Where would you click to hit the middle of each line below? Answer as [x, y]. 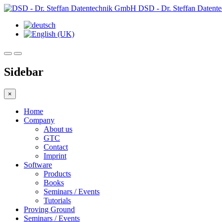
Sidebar [24, 72]
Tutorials [57, 200]
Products [57, 173]
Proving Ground [49, 209]
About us [58, 129]
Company [39, 120]
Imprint [55, 156]
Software [38, 165]
